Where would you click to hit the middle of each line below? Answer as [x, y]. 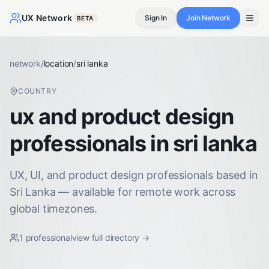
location [59, 63]
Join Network [208, 18]
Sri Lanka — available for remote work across [123, 192]
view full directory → [110, 237]
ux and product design [122, 116]
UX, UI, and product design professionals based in [134, 175]
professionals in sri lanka [133, 144]
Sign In [156, 18]
